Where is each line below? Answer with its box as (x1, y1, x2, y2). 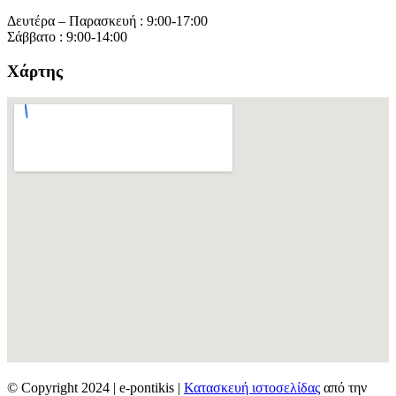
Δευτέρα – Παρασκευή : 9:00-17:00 (7, 12, 208, 28)
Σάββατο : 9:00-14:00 (7, 28, 127, 44)
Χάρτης (7, 61, 63, 80)
